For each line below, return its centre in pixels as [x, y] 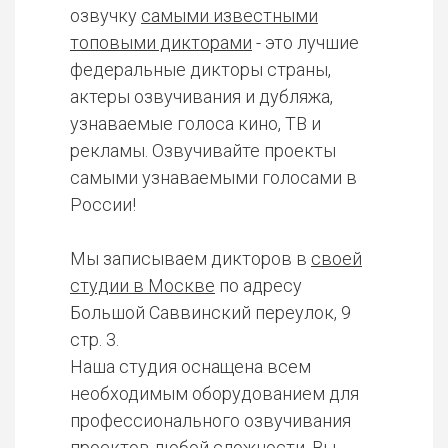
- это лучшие [305, 42]
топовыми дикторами [161, 42]
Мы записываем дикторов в [190, 258]
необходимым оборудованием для [214, 393]
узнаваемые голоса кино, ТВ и [195, 123]
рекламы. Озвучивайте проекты [203, 150]
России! [103, 204]
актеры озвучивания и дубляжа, [201, 96]
